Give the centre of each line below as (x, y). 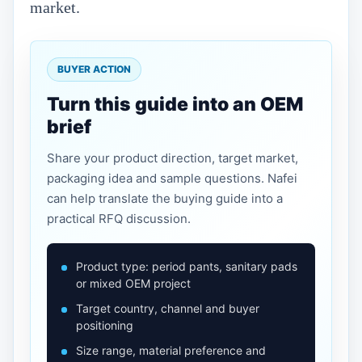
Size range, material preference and (171, 350)
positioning (105, 325)
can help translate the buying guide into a (165, 198)
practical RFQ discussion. (119, 219)
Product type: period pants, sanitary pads (187, 266)
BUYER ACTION (94, 69)
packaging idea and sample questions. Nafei (172, 178)
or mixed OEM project (133, 283)
